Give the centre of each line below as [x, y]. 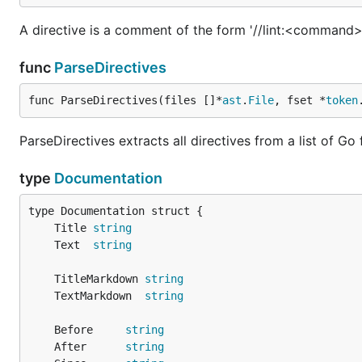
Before [90, 330]
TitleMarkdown [99, 279]
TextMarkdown [99, 296]
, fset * [300, 100]
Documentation [108, 178]
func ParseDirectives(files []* [125, 100]
